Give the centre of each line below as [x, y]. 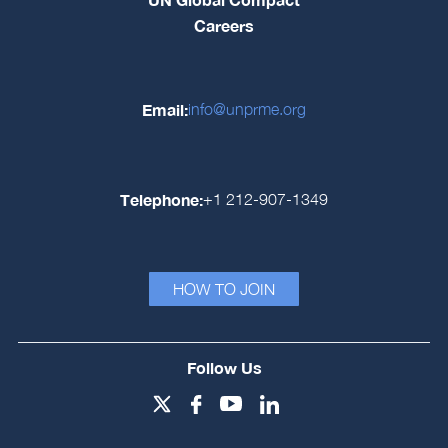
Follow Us [224, 368]
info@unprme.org [247, 109]
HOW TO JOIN [224, 288]
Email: [165, 109]
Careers [224, 26]
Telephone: [161, 200]
